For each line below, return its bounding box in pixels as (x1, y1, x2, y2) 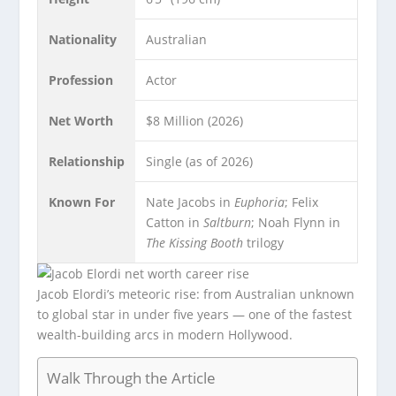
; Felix (285, 194, 319, 211)
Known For (49, 194, 116, 211)
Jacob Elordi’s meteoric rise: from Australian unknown (37, 286, 355, 303)
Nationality (49, 31, 118, 49)
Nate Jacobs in (146, 194, 235, 211)
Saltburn (203, 214, 252, 232)
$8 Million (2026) (146, 112, 244, 130)
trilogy (243, 234, 285, 252)
